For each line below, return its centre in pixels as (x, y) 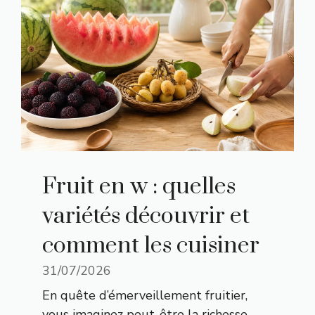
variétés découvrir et (146, 216)
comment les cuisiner (151, 245)
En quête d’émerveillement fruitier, (145, 295)
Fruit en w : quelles (139, 186)
